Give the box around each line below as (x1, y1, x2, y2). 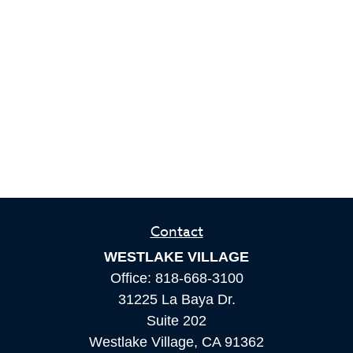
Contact (150, 221, 203, 243)
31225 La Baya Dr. (117, 292, 236, 307)
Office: (110, 270, 155, 286)
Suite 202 (147, 313, 206, 329)
